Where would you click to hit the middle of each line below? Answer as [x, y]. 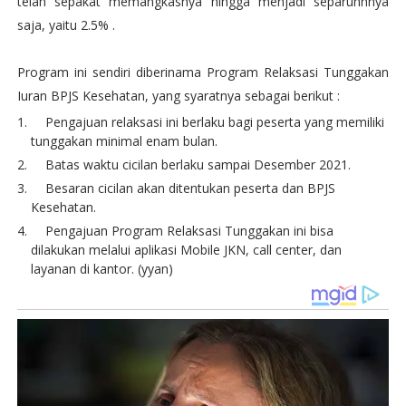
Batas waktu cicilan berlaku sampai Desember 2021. [190, 164]
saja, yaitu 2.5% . [66, 25]
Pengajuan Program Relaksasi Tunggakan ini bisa [182, 231]
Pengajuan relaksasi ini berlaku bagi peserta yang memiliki [207, 122]
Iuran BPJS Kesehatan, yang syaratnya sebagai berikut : [178, 96]
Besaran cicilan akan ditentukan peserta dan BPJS [183, 188]
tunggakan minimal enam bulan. [124, 141]
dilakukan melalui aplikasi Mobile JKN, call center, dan [186, 250]
